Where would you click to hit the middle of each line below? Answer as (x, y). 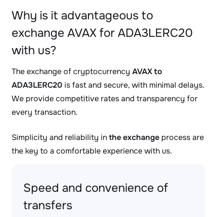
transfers (48, 205)
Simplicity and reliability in (60, 137)
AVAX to (147, 71)
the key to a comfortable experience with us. (92, 151)
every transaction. (45, 112)
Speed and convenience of (96, 188)
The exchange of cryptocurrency (72, 71)
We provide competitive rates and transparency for (105, 99)
